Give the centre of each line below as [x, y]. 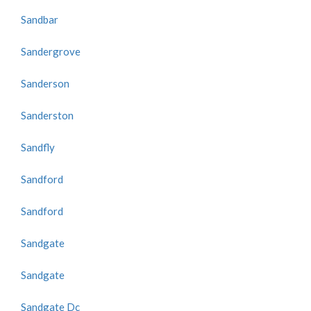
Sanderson [45, 83]
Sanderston [47, 115]
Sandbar [40, 19]
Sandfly [38, 147]
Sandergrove [51, 51]
